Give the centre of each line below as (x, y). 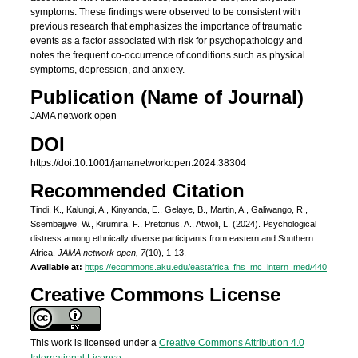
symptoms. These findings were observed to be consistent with (165, 12)
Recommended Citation (137, 191)
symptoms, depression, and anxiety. (107, 69)
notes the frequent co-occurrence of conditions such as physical (167, 55)
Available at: (56, 267)
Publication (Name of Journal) (167, 97)
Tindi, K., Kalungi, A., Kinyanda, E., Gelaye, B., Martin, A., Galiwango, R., (169, 210)
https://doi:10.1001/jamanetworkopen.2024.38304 (138, 163)
